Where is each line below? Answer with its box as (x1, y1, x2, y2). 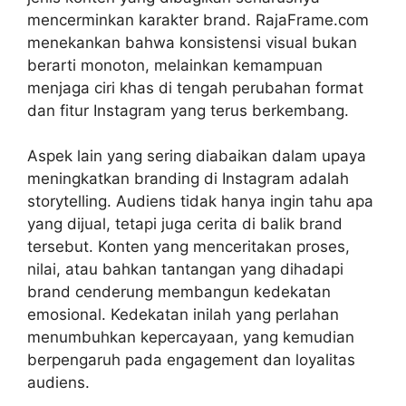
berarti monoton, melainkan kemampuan (27, 55, 323, 74)
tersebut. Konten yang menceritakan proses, (27, 237, 350, 256)
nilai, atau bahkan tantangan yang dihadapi (27, 260, 343, 279)
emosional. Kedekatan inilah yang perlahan (27, 305, 339, 324)
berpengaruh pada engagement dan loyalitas (27, 351, 355, 370)
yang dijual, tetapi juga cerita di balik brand (27, 215, 343, 234)
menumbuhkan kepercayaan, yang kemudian (27, 328, 354, 347)
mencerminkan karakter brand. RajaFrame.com (27, 10, 369, 29)
